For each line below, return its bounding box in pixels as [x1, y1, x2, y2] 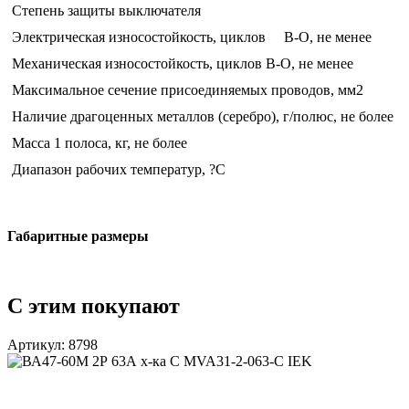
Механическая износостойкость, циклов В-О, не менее [12, 56, 353, 72]
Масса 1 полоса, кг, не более [12, 135, 187, 152]
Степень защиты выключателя [12, 3, 201, 19]
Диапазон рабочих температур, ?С [12, 162, 225, 178]
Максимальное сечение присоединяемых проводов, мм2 [12, 82, 363, 99]
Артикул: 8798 [7, 337, 98, 353]
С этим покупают [7, 294, 180, 319]
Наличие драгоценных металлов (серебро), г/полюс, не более [12, 109, 393, 125]
